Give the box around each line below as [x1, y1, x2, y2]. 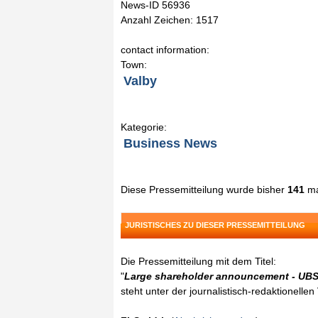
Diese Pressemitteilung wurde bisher [121, 184, 287, 195]
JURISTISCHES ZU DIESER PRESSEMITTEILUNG [125, 221, 305, 229]
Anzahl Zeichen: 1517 [121, 14, 219, 26]
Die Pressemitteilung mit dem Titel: [121, 256, 276, 267]
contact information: [121, 44, 209, 55]
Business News [124, 136, 217, 150]
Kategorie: [121, 121, 167, 133]
